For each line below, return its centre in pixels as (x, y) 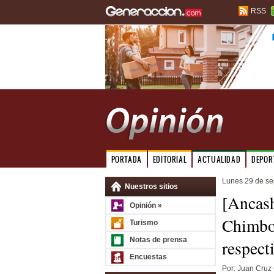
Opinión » (146, 206)
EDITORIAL (170, 159)
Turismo (143, 223)
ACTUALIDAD (219, 159)
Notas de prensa (158, 240)
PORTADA (126, 159)
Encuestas (148, 257)
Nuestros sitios (151, 187)
